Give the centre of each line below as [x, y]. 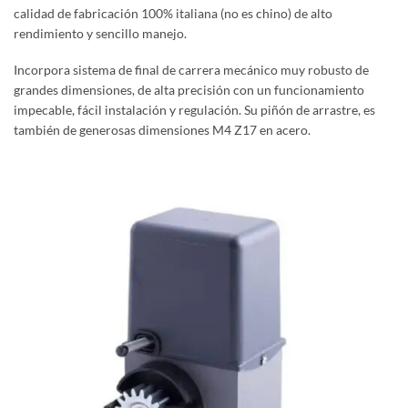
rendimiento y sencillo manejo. [100, 33]
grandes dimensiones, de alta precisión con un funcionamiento [189, 90]
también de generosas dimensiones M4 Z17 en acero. [162, 130]
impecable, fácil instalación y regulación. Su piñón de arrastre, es [194, 110]
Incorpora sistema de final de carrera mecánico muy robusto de [191, 70]
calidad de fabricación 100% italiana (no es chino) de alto [173, 13]
